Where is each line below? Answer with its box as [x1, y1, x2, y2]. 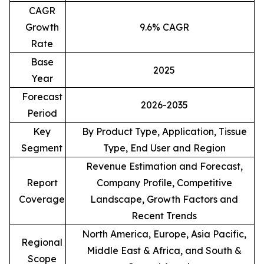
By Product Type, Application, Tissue [81, 125, 247, 137]
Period [27, 107, 57, 119]
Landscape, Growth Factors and [90, 193, 238, 205]
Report [26, 176, 58, 189]
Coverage [19, 193, 65, 205]
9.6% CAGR [139, 21, 189, 33]
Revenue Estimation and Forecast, [85, 160, 243, 172]
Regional [21, 236, 62, 248]
